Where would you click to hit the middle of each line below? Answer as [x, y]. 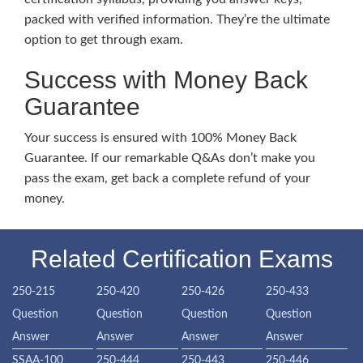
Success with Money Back [166, 80]
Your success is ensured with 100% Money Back [160, 138]
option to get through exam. [104, 40]
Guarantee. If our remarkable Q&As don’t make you [170, 158]
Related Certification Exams [181, 259]
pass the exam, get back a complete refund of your [167, 178]
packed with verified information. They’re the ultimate [177, 19]
